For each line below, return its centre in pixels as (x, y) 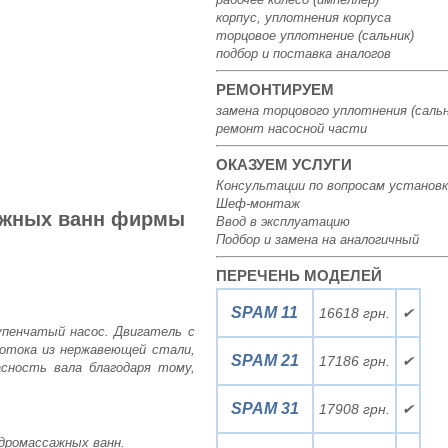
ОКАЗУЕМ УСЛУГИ (283, 164)
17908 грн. (354, 409)
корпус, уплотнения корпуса (303, 17)
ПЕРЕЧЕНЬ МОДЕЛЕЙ (298, 275)
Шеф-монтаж (257, 203)
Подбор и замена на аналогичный (317, 239)
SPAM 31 (264, 408)
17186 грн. (354, 361)
